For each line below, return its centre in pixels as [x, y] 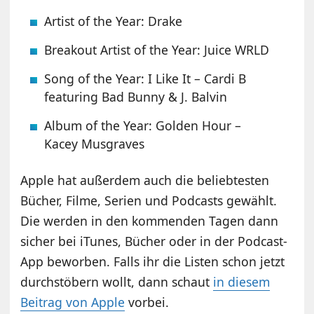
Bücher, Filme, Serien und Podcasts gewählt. [149, 201]
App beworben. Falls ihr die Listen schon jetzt [153, 262]
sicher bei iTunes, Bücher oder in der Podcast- [154, 241]
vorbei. [147, 302]
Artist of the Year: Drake [114, 21]
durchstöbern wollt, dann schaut [117, 282]
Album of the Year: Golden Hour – [143, 126]
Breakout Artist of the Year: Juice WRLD [157, 50]
